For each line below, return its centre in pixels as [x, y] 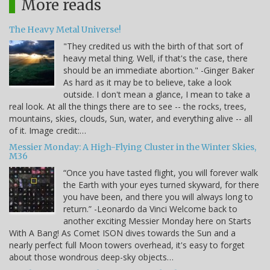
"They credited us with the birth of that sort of [153, 46]
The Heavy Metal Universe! [65, 29]
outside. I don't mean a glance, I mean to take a [157, 94]
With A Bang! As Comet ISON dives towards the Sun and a [122, 233]
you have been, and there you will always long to [158, 196]
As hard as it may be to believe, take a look [147, 82]
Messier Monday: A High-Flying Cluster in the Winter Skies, [133, 147]
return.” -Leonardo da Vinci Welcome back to [150, 209]
